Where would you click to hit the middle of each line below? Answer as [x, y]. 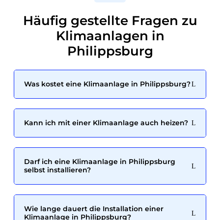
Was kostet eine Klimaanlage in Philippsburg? [107, 84]
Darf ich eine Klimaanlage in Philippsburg [100, 161]
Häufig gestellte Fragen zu [110, 21]
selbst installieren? [57, 170]
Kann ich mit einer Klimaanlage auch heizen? [106, 123]
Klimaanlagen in [110, 36]
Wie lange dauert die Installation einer [94, 208]
